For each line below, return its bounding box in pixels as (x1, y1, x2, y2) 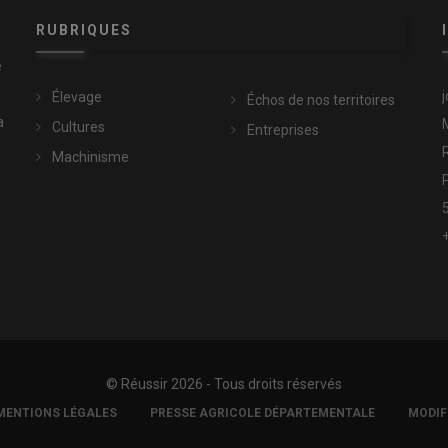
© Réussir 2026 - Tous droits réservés (106, 376, 342, 393)
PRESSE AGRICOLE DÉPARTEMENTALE (149, 406, 375, 421)
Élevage (51, 89, 102, 106)
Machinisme (51, 149, 129, 166)
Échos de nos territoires (246, 92, 395, 109)
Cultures (51, 119, 105, 136)
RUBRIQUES (35, 22, 132, 39)
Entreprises (246, 122, 319, 139)
